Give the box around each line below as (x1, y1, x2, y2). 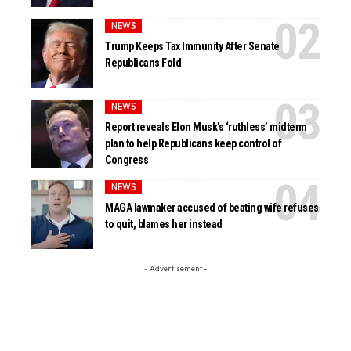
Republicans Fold (105, 56, 182, 69)
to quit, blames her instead (105, 217, 223, 230)
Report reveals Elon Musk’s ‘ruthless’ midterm (105, 120, 307, 133)
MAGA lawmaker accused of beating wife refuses (105, 201, 319, 214)
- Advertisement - (143, 263, 208, 274)
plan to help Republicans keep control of (105, 136, 282, 150)
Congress (105, 153, 149, 166)
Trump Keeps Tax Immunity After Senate (105, 39, 280, 52)
